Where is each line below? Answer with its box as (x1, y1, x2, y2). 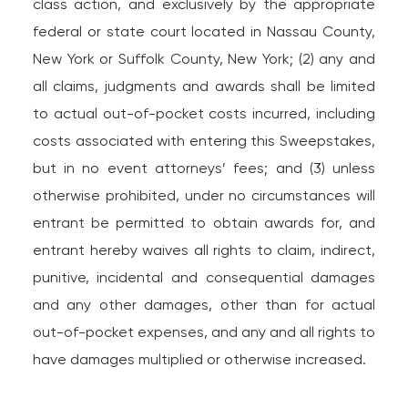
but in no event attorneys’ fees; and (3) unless (32, 159, 376, 177)
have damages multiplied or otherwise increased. (32, 351, 366, 368)
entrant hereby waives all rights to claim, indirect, (32, 241, 376, 259)
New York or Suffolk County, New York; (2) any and (32, 50, 376, 67)
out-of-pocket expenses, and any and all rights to (32, 323, 376, 341)
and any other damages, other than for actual (32, 296, 376, 313)
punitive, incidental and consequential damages (32, 269, 376, 286)
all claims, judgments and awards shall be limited (32, 77, 376, 95)
